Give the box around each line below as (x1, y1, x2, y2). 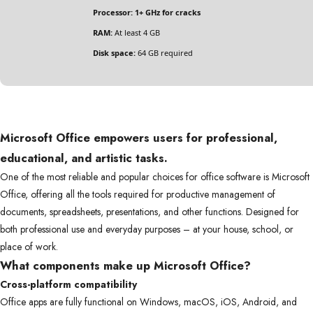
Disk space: (93, 48, 136, 58)
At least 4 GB (112, 27, 160, 38)
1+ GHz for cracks (133, 7, 201, 17)
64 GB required (136, 48, 193, 58)
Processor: (93, 7, 133, 17)
